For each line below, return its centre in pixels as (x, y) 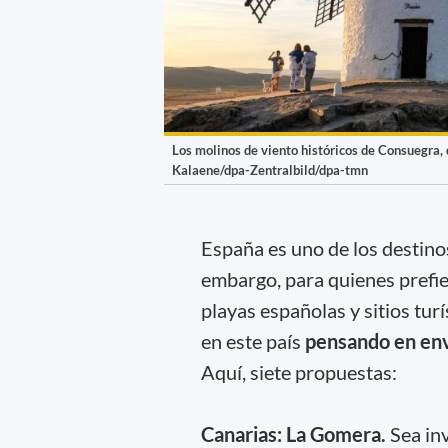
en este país (250, 340)
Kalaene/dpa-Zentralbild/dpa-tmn (270, 170)
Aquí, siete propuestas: (298, 371)
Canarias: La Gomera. (295, 433)
